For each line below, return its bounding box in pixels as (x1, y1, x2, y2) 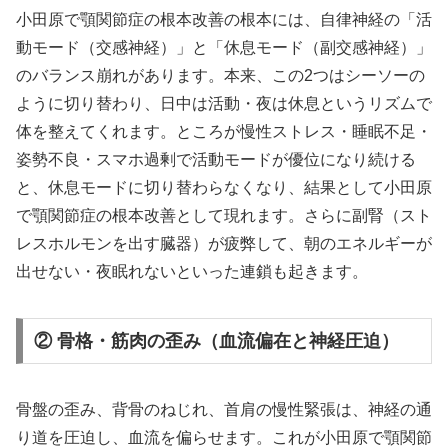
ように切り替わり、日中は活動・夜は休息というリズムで (16, 95, 432, 113)
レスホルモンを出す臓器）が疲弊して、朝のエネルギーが (16, 235, 432, 253)
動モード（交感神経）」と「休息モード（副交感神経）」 (16, 39, 432, 57)
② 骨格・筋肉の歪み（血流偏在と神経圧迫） (33, 331, 399, 352)
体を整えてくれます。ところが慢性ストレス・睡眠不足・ (16, 123, 432, 141)
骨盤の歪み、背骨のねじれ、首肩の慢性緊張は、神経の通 (16, 401, 432, 419)
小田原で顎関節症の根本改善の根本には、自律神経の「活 (16, 11, 432, 29)
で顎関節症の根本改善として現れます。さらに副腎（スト (16, 207, 432, 225)
